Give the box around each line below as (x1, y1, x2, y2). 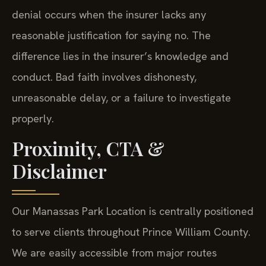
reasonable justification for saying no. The (12, 28, 211, 42)
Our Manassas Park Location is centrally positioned (12, 204, 254, 218)
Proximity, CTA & (12, 135, 164, 161)
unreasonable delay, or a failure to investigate (12, 90, 231, 104)
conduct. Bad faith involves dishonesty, (12, 69, 197, 84)
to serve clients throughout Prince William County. (12, 225, 251, 239)
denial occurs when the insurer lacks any (12, 7, 206, 21)
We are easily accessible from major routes (12, 246, 217, 260)
